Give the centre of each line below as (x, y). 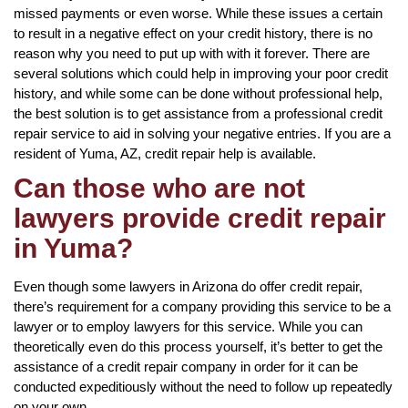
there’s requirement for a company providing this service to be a (202, 306)
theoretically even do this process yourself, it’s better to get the (198, 346)
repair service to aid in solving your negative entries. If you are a (202, 133)
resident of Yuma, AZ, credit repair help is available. (165, 153)
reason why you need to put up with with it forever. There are (192, 53)
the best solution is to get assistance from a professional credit (198, 113)
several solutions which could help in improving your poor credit (201, 73)
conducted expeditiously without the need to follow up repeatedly (203, 386)
